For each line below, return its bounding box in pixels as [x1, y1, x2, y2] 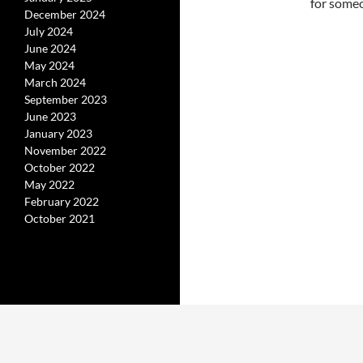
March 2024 [24, 75, 86, 89]
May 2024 [24, 58, 75, 72]
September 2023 [24, 92, 107, 106]
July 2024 [24, 24, 73, 38]
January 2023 [24, 126, 92, 140]
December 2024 [24, 7, 105, 21]
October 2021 [24, 211, 95, 225]
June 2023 [24, 109, 76, 123]
